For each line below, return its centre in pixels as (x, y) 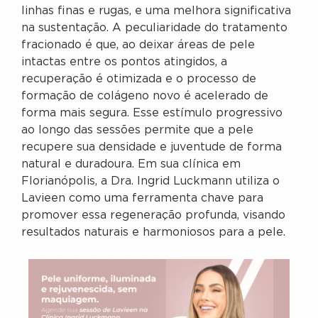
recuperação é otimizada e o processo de (139, 79)
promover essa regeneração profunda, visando (153, 216)
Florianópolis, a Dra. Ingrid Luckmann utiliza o (150, 182)
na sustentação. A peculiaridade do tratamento (154, 28)
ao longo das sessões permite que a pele (137, 131)
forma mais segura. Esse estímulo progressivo (152, 114)
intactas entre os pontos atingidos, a (124, 62)
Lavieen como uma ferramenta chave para (142, 199)
